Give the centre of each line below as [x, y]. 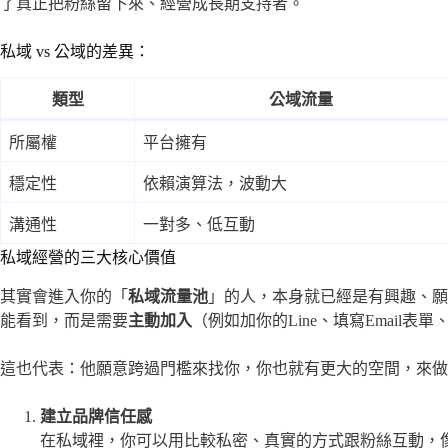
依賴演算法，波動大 [215, 184]
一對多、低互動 [199, 225]
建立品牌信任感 [96, 417]
